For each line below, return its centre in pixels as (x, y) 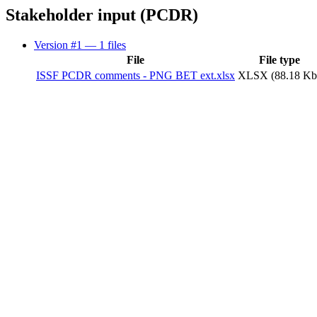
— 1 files (105, 45)
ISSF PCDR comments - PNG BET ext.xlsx (136, 75)
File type (279, 59)
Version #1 (59, 45)
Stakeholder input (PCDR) (102, 15)
